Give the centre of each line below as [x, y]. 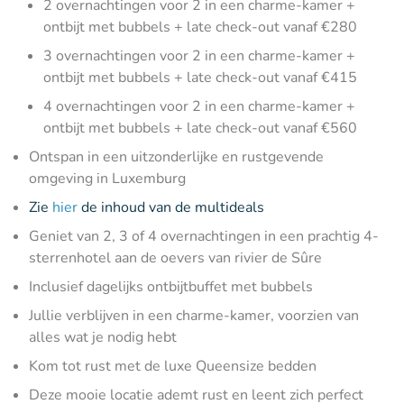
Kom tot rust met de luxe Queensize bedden [173, 366]
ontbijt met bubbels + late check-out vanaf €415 [200, 77]
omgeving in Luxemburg [107, 178]
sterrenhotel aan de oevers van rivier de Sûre [175, 257]
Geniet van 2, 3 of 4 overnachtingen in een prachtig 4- [204, 236]
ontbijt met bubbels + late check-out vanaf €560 [200, 128]
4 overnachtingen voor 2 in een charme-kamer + [199, 106]
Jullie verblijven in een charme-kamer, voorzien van [194, 315]
